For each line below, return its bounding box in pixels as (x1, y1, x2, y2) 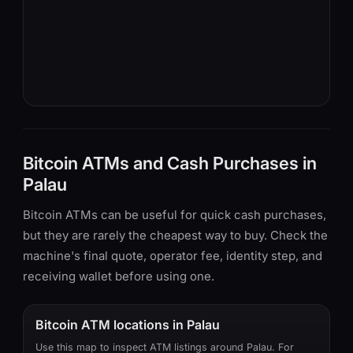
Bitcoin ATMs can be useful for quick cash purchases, (23, 207, 326, 222)
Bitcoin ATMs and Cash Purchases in (23, 153, 317, 173)
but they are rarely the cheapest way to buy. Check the (23, 228, 328, 243)
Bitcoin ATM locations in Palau (35, 317, 220, 333)
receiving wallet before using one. (23, 269, 214, 284)
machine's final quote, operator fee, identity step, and (23, 248, 322, 263)
